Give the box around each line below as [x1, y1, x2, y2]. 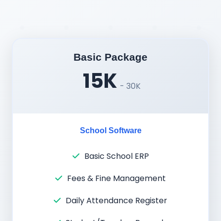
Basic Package [74, 51, 147, 63]
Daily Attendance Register [66, 194, 167, 206]
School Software [79, 126, 142, 135]
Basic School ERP [84, 150, 149, 162]
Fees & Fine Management [67, 172, 166, 184]
